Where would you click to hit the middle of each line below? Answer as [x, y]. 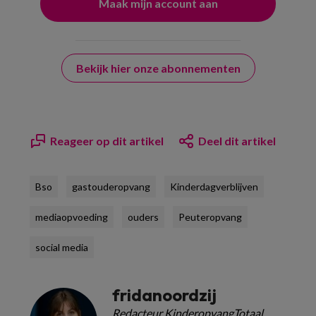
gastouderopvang [111, 187]
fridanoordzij [164, 295]
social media [62, 247]
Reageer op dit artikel [107, 141]
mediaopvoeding [72, 217]
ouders [143, 217]
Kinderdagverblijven [214, 187]
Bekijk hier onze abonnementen [158, 68]
